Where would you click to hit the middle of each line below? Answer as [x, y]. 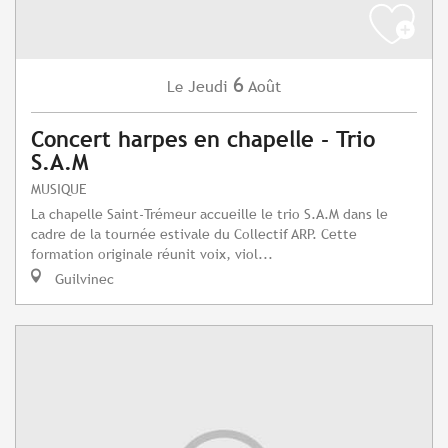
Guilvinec [82, 279]
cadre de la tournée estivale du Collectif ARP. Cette [194, 234]
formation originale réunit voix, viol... [152, 254]
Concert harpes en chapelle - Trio [203, 140]
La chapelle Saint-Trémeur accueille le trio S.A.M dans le [209, 214]
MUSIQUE [59, 189]
